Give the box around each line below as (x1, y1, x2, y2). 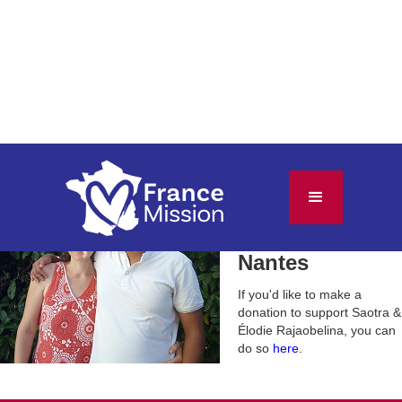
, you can (344, 323, 396, 337)
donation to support (238, 305, 352, 319)
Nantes (238, 250, 309, 275)
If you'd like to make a (238, 287, 362, 301)
